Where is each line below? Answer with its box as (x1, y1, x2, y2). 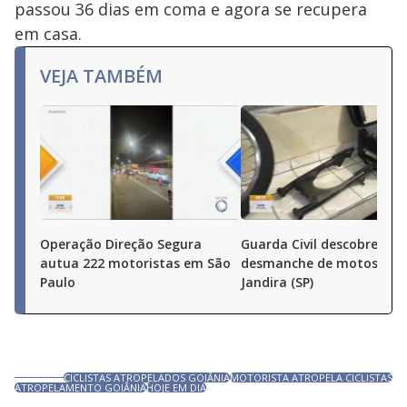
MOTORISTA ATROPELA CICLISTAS (230, 371, 392, 384)
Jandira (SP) (241, 273, 313, 291)
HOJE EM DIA (146, 381, 206, 394)
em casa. (15, 23, 82, 45)
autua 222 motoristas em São (40, 254, 231, 272)
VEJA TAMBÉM (40, 64, 163, 88)
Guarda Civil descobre (241, 235, 378, 253)
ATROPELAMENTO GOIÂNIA (15, 381, 146, 394)
